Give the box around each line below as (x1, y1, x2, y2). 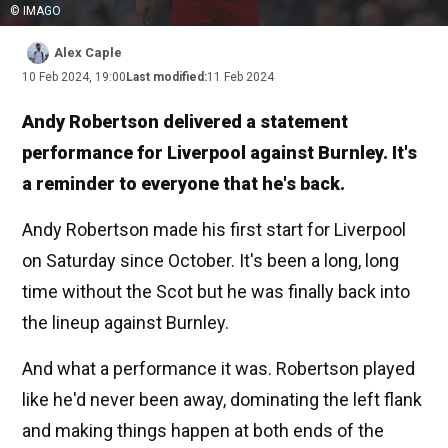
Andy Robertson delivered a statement (22, 111, 348, 133)
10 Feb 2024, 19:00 (22, 70, 126, 85)
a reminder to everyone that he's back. (22, 173, 345, 195)
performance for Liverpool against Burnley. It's (22, 142, 417, 164)
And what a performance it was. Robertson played (22, 358, 415, 380)
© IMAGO (10, 4, 61, 19)
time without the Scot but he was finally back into (22, 281, 410, 303)
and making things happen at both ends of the (22, 420, 384, 442)
